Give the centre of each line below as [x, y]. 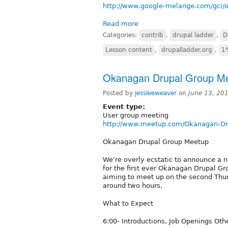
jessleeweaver [156, 93]
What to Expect [128, 203]
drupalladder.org [187, 50]
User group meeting [136, 115]
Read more [121, 23]
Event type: [125, 106]
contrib [152, 35]
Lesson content [129, 50]
